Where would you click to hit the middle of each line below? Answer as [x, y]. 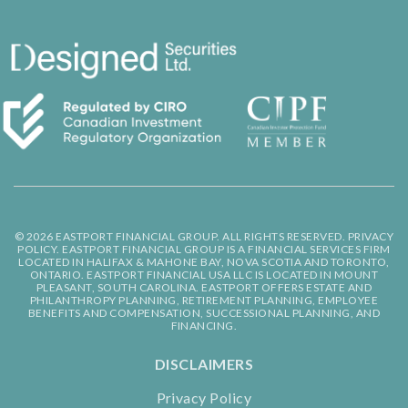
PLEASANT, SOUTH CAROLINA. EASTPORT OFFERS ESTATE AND [204, 288]
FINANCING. [204, 326]
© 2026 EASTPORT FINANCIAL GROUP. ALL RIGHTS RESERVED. [181, 237]
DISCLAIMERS [204, 364]
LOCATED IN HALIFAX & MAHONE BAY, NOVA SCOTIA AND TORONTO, [204, 262]
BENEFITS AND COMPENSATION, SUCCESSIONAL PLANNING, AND [204, 313]
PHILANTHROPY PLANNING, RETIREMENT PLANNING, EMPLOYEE [204, 301]
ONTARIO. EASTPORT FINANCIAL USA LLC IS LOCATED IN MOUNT [204, 275]
